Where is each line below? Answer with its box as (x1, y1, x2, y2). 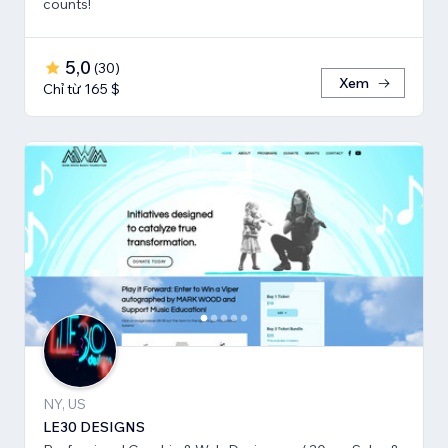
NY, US (43, 395, 86, 414)
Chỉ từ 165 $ (43, 80, 120, 99)
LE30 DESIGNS (43, 418, 145, 437)
